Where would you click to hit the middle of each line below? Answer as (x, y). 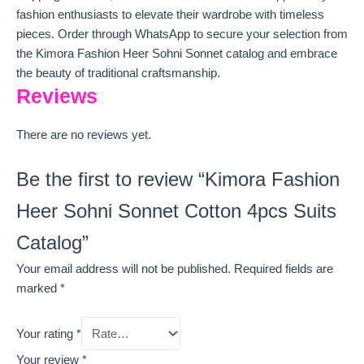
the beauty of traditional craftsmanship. (118, 74)
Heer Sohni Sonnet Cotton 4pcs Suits (176, 211)
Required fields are (284, 269)
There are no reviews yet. (84, 135)
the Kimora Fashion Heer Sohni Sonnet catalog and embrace (177, 54)
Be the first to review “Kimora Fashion (178, 179)
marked (38, 288)
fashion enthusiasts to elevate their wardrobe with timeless (170, 15)
